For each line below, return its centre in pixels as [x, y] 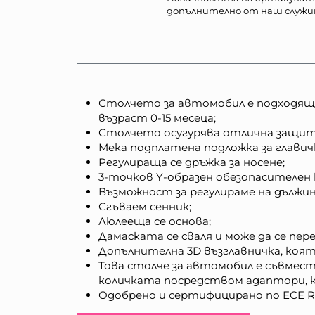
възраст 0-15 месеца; [157, 118]
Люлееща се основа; [155, 221]
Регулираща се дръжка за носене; [192, 162]
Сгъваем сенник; [145, 207]
